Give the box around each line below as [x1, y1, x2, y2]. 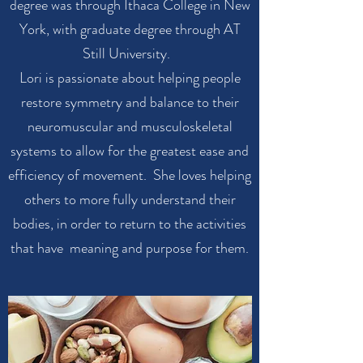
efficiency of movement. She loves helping [8, 164, 251, 186]
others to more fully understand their [23, 189, 236, 210]
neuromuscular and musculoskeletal [27, 116, 233, 137]
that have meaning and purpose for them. [11, 237, 249, 258]
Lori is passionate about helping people [19, 67, 241, 88]
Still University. [83, 43, 177, 64]
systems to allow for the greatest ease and [11, 140, 249, 161]
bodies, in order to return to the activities [13, 213, 246, 234]
